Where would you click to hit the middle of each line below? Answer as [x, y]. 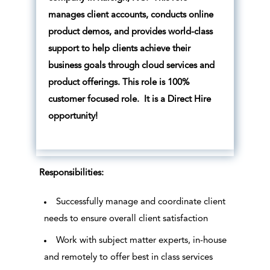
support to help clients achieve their [119, 49]
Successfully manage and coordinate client [140, 202]
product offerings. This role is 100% [119, 83]
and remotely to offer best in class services [128, 258]
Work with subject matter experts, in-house [141, 241]
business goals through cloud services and [131, 66]
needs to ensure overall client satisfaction [126, 219]
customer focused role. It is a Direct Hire [129, 100]
